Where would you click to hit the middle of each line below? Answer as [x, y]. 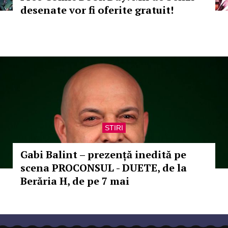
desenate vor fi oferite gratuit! [97, 10]
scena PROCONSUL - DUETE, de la [104, 168]
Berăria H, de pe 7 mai [75, 181]
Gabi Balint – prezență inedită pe [103, 154]
